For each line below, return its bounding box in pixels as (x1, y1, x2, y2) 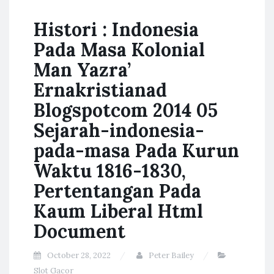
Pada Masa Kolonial (34, 38, 205, 61)
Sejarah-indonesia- (34, 119, 204, 142)
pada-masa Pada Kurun (34, 139, 239, 162)
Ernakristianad (34, 78, 167, 102)
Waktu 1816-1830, (34, 159, 186, 182)
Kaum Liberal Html (34, 199, 203, 223)
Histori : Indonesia (34, 18, 199, 41)
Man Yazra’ (34, 58, 131, 81)
